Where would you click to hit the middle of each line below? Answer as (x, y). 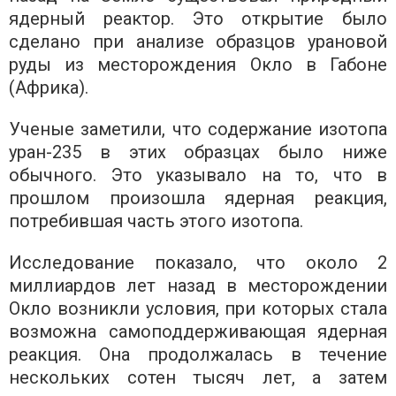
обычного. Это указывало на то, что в (198, 175)
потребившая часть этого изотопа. (156, 221)
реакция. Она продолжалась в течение (198, 355)
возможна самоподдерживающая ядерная (198, 332)
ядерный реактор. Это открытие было (198, 19)
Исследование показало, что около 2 (198, 263)
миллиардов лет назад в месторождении (198, 286)
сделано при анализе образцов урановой (198, 42)
